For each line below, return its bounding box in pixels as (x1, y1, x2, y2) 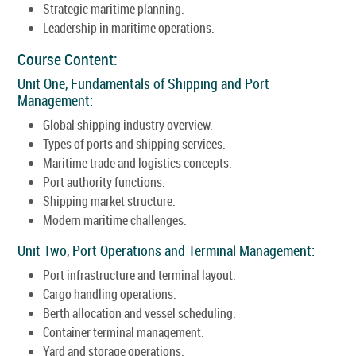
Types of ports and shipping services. (43, 134, 226, 153)
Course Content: (17, 48, 118, 70)
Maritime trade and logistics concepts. (43, 153, 232, 172)
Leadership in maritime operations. (43, 18, 215, 37)
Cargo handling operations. (43, 284, 176, 303)
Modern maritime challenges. (43, 211, 187, 229)
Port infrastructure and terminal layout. (43, 265, 236, 284)
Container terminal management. (43, 323, 204, 341)
